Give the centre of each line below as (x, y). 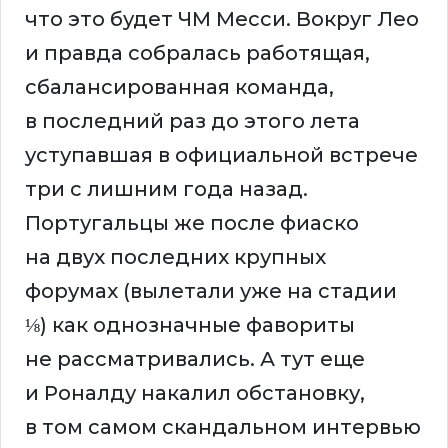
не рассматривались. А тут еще (195, 359)
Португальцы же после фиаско (192, 223)
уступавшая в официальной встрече (221, 155)
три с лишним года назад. (166, 189)
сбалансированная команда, (179, 87)
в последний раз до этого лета (192, 121)
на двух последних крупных (175, 257)
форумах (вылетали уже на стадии (211, 291)
